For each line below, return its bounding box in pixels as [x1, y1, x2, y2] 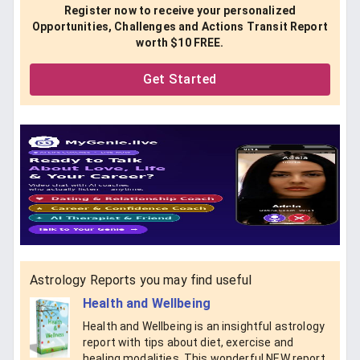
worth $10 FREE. [136, 35, 224, 49]
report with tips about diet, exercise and [83, 336, 294, 350]
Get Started [143, 71, 217, 87]
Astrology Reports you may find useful [30, 272, 252, 288]
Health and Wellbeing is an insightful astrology [83, 320, 325, 333]
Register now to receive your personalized [63, 3, 297, 17]
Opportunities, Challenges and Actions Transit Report [32, 19, 328, 33]
